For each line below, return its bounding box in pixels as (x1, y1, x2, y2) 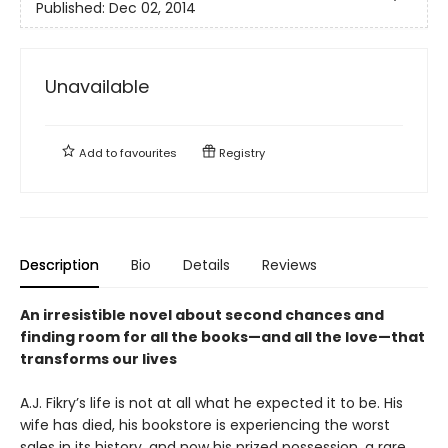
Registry (216, 144, 265, 161)
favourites (120, 144, 177, 161)
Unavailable (45, 73, 149, 99)
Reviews (262, 254, 317, 275)
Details (183, 254, 230, 275)
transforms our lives (20, 348, 177, 369)
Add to (76, 144, 120, 161)
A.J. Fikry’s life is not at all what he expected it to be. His (20, 392, 403, 413)
